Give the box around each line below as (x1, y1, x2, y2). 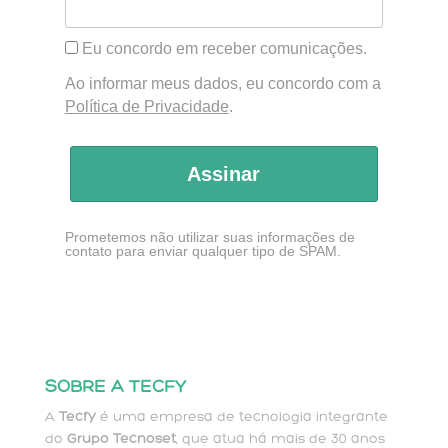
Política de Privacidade (64, 97, 229, 115)
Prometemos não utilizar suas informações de (64, 229, 355, 246)
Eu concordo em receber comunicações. (77, 39, 367, 57)
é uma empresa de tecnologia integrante (95, 410, 388, 426)
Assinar (187, 162, 261, 185)
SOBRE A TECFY (44, 378, 186, 398)
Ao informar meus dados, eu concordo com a (64, 74, 381, 92)
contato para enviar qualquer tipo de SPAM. (64, 243, 341, 260)
